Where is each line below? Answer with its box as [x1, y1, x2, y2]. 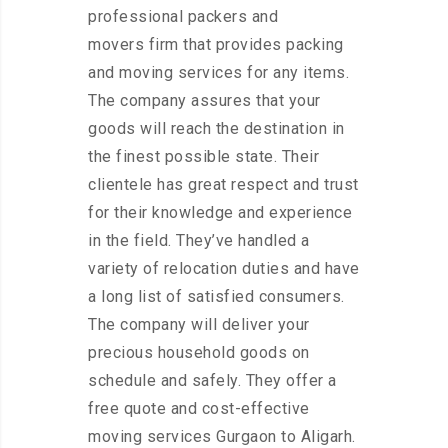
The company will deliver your [88, 315, 310, 335]
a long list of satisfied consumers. [88, 287, 345, 307]
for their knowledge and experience [88, 203, 352, 223]
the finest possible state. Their [88, 147, 319, 167]
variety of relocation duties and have [88, 259, 360, 279]
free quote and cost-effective [88, 399, 310, 419]
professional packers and [88, 7, 278, 27]
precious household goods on [88, 343, 310, 363]
